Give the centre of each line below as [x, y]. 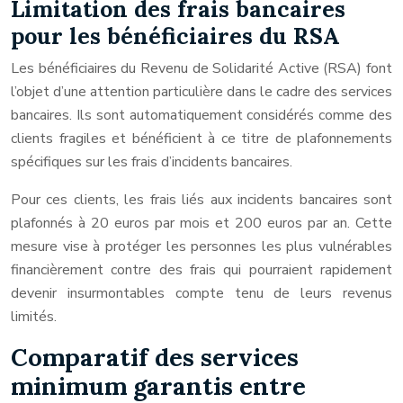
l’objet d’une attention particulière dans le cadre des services [201, 92]
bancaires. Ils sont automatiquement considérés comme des [201, 115]
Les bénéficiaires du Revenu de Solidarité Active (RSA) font [201, 68]
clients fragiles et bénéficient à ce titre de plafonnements [201, 139]
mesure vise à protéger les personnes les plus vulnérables [201, 246]
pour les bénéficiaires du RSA [175, 36]
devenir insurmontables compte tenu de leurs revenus [201, 293]
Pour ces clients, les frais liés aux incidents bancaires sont [201, 200]
